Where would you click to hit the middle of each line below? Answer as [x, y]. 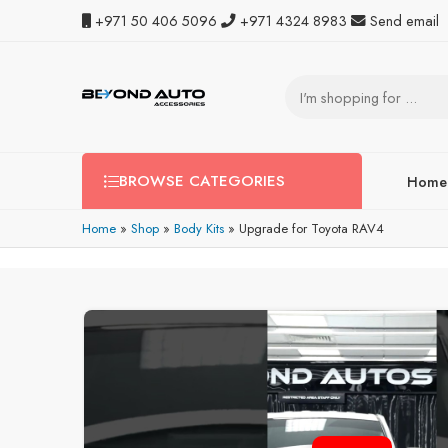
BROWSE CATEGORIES [202, 181]
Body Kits [199, 228]
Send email [404, 20]
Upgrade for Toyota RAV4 [311, 228]
